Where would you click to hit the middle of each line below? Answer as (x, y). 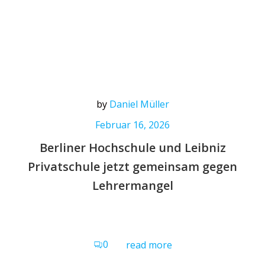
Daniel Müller (139, 104)
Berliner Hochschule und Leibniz (132, 148)
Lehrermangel (132, 186)
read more (149, 245)
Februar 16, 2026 (132, 125)
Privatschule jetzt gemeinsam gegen (132, 167)
